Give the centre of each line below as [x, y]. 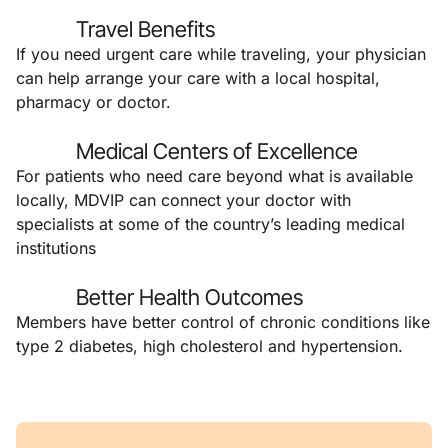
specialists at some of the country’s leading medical [210, 224]
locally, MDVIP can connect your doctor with [183, 200]
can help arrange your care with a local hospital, [198, 78]
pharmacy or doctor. [93, 102]
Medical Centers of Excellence [217, 151]
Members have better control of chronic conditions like [223, 322]
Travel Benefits [145, 29]
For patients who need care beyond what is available [214, 176]
